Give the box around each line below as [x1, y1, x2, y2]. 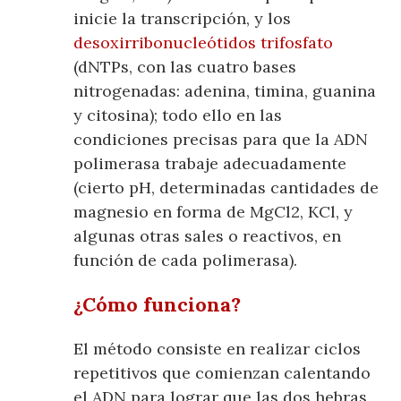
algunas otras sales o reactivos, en [73, 226, 342, 247]
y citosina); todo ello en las [73, 105, 283, 126]
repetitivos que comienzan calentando [73, 363, 371, 384]
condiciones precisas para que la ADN [73, 129, 369, 150]
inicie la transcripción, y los [73, 8, 292, 30]
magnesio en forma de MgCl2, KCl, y [73, 201, 354, 223]
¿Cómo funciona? [73, 292, 242, 318]
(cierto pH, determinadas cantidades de [73, 177, 380, 199]
